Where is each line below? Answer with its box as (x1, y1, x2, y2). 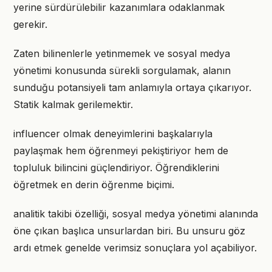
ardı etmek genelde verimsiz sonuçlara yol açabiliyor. (13, 242, 257, 254)
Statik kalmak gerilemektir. (13, 98, 133, 110)
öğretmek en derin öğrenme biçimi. (13, 178, 174, 191)
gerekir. (13, 18, 47, 30)
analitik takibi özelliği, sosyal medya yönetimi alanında (13, 208, 258, 220)
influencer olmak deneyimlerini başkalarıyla (13, 127, 212, 140)
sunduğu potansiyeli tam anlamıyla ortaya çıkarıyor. (13, 81, 251, 93)
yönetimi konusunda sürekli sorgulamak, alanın (13, 64, 231, 76)
